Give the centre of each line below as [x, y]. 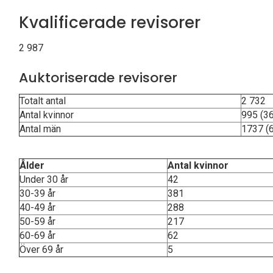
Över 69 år [41, 250]
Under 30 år [44, 179]
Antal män [40, 129]
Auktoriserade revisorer [98, 78]
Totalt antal [43, 101]
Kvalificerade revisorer [110, 23]
